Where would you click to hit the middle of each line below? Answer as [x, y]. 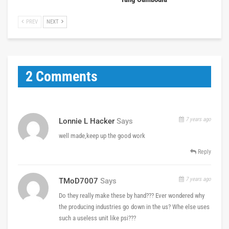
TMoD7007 [78, 181]
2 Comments [62, 76]
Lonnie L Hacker [87, 121]
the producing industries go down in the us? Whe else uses [134, 207]
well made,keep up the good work [102, 135]
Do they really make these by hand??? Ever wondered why [132, 195]
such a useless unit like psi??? [97, 218]
